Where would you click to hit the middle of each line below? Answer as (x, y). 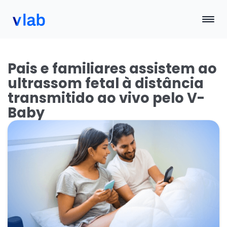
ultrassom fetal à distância (106, 83)
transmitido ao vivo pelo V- (106, 98)
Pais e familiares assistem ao (112, 69)
